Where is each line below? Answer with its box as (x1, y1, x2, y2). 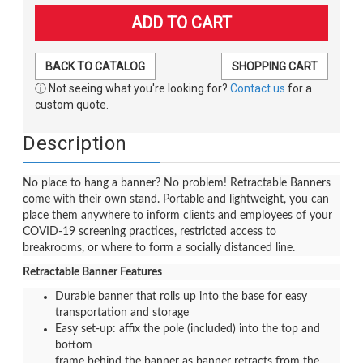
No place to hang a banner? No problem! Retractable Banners (23, 177, 331, 189)
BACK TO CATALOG (45, 60, 145, 73)
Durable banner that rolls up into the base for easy (55, 291, 307, 302)
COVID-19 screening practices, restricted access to (23, 226, 276, 237)
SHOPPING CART (232, 60, 318, 73)
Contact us (230, 82, 285, 95)
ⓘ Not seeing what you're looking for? (35, 82, 230, 95)
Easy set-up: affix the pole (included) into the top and (55, 323, 320, 335)
